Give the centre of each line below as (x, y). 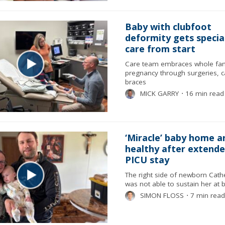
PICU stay (147, 160)
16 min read (203, 93)
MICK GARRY (159, 93)
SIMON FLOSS (162, 195)
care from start (160, 49)
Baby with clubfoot (168, 27)
